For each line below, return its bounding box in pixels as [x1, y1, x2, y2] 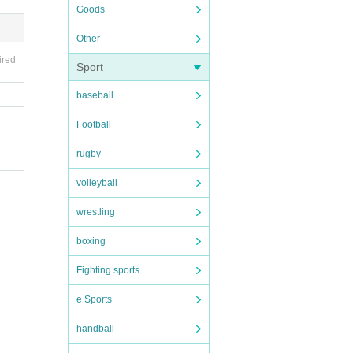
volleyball [76, 177, 117, 188]
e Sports [76, 294, 112, 305]
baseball [76, 90, 113, 101]
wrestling [76, 206, 115, 217]
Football [76, 119, 111, 130]
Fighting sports [76, 265, 139, 276]
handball [76, 323, 114, 334]
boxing [76, 236, 106, 247]
